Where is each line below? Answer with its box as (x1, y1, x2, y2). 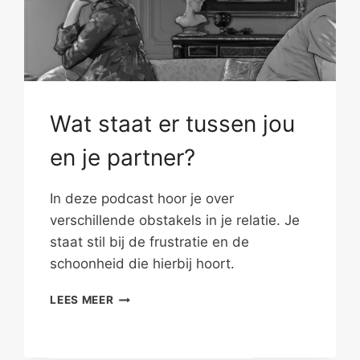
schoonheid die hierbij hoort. (50, 256, 235, 272)
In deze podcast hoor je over (50, 190, 235, 207)
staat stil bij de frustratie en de (50, 234, 250, 251)
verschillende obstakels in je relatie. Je (50, 212, 301, 229)
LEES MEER (50, 293, 114, 307)
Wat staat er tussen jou (50, 110, 296, 138)
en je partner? (50, 144, 196, 172)
